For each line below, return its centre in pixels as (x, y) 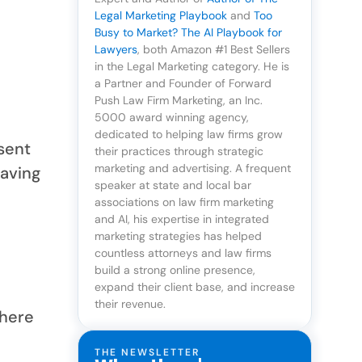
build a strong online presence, (175, 270)
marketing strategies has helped (178, 236)
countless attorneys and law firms (183, 253)
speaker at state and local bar (173, 185)
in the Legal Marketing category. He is (192, 67)
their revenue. (130, 304)
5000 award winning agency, (172, 118)
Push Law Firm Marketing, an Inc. (179, 101)
